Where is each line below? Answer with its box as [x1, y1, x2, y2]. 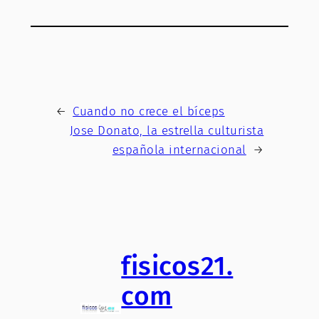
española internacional [112, 142, 246, 157]
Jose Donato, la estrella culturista [69, 122, 264, 138]
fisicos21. [121, 250, 234, 283]
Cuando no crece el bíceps [73, 103, 225, 119]
